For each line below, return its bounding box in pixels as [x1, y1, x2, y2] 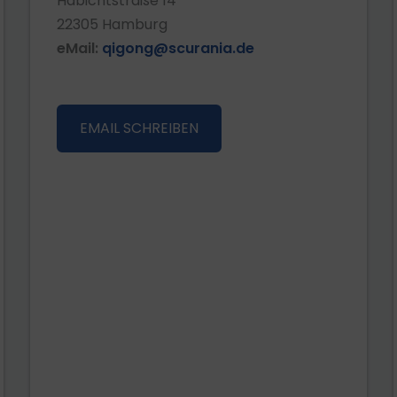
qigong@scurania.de [102, 38, 254, 58]
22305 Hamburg [57, 14, 167, 35]
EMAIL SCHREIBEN [80, 118, 198, 138]
